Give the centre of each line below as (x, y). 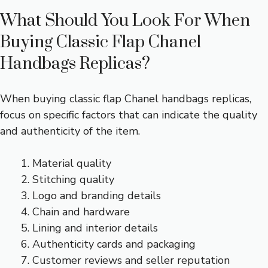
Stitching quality (73, 179)
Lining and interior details (95, 228)
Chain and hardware (81, 211)
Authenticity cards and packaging (114, 244)
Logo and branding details (97, 195)
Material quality (72, 163)
